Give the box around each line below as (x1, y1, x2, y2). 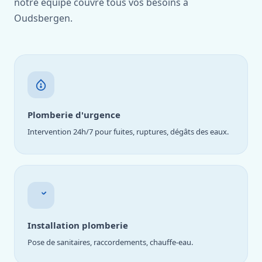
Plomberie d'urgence (27, 109, 120, 120)
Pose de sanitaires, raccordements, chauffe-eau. (27, 237, 193, 247)
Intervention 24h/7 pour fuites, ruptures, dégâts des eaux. (27, 126, 229, 137)
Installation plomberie (27, 219, 128, 231)
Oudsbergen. (14, 12, 73, 25)
